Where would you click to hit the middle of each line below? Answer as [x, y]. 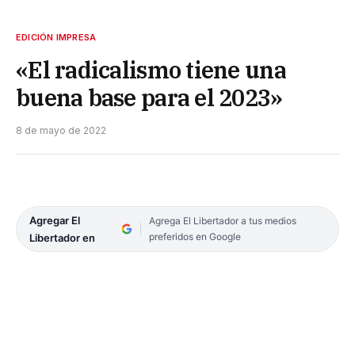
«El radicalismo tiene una [151, 69]
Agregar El [55, 220]
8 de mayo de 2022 [61, 130]
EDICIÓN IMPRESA [56, 37]
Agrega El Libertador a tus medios [222, 220]
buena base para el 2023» [149, 97]
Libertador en [62, 237]
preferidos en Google [195, 236]
